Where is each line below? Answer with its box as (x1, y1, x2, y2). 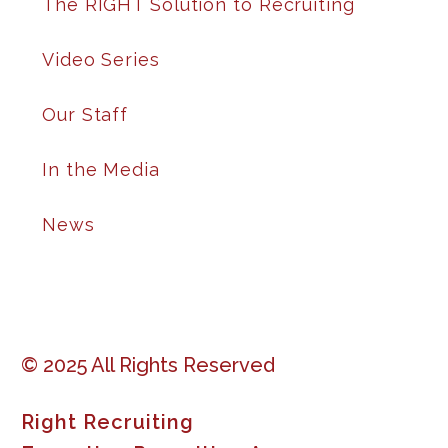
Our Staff (42, 104, 129, 126)
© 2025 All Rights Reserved (21, 353, 275, 378)
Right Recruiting (21, 410, 194, 435)
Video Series (42, 49, 160, 71)
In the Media (42, 159, 160, 181)
